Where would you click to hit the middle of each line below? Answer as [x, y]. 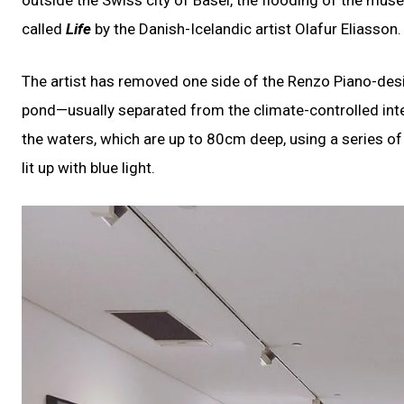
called [44, 28]
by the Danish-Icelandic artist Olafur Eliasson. [246, 28]
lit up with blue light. [88, 167]
